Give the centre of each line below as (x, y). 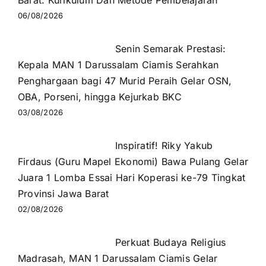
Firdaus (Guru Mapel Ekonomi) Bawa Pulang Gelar (133, 161)
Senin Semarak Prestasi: (170, 49)
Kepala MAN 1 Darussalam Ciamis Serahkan (118, 65)
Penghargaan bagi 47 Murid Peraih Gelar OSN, (125, 81)
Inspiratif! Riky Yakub (164, 145)
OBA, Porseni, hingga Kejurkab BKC (99, 97)
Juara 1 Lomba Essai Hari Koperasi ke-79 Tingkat (132, 178)
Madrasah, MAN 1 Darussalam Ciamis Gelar (118, 258)
